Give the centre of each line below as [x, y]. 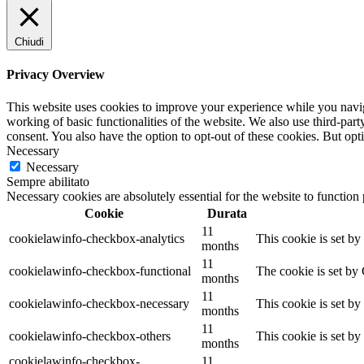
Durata [227, 213]
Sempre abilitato [48, 181]
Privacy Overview [56, 75]
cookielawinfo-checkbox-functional [100, 271]
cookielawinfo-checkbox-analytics [97, 238]
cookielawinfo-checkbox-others [90, 336]
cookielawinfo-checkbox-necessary [99, 303]
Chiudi [29, 42]
